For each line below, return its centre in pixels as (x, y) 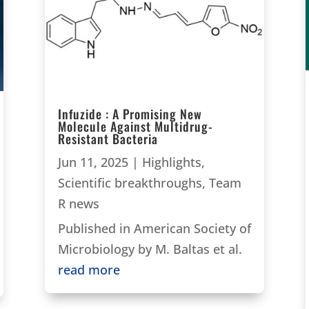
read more (89, 269)
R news (78, 203)
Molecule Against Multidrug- (135, 126)
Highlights (171, 162)
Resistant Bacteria (108, 138)
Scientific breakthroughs (130, 182)
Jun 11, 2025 (93, 162)
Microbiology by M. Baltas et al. (150, 249)
